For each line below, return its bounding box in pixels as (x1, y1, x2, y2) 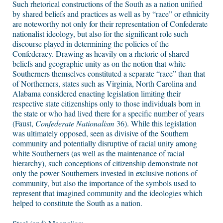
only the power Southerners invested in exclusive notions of (12, 168, 197, 179)
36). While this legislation (114, 118, 197, 129)
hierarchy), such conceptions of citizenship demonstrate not (12, 158, 198, 169)
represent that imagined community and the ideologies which (12, 188, 203, 199)
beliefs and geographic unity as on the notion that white (12, 58, 186, 69)
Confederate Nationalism (35, 118, 114, 129)
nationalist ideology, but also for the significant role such (12, 28, 188, 39)
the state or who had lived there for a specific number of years (12, 108, 204, 119)
